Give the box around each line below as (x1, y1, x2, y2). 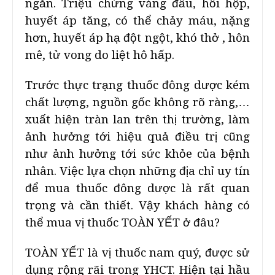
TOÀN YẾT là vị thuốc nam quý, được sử (25, 246, 250, 259)
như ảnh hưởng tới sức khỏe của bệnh (25, 147, 250, 160)
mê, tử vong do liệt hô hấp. (25, 48, 174, 61)
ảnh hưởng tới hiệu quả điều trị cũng (25, 130, 250, 143)
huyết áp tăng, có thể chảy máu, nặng (25, 14, 250, 27)
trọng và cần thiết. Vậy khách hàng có (25, 199, 250, 212)
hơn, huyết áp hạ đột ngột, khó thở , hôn (25, 31, 250, 44)
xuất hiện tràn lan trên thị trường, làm (25, 113, 250, 126)
